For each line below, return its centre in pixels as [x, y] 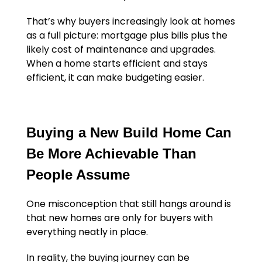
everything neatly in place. [87, 232]
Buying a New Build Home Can [129, 133]
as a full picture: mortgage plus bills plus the [127, 36]
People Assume [78, 175]
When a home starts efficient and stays [117, 64]
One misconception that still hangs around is [128, 204]
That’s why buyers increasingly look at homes [130, 22]
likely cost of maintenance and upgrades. [121, 50]
